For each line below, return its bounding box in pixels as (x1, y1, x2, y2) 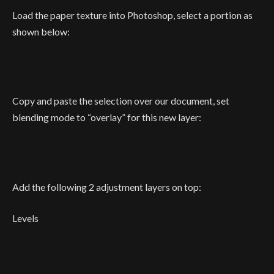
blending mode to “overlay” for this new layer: (12, 111, 201, 124)
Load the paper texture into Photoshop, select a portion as (12, 9, 253, 21)
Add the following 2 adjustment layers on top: (12, 180, 201, 193)
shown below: (12, 25, 70, 37)
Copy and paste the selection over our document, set (12, 95, 229, 107)
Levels (12, 212, 39, 224)
